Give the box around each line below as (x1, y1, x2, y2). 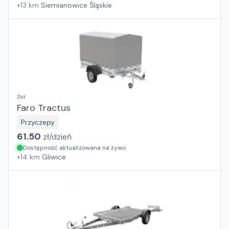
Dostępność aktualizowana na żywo (23, 144, 126, 152)
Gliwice (42, 152, 66, 162)
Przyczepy (21, 118, 55, 127)
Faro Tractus (17, 102, 71, 114)
